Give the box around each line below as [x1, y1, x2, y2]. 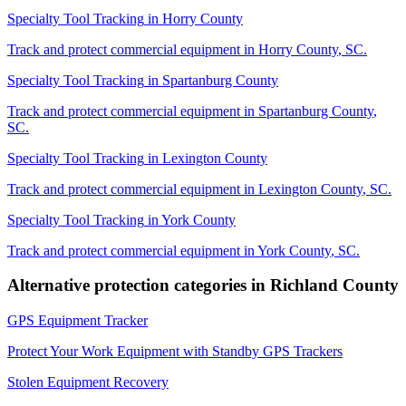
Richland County [270, 275, 399, 295]
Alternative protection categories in [7, 275, 270, 295]
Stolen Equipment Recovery [7, 374, 169, 391]
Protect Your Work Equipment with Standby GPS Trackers [7, 343, 343, 360]
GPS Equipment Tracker [7, 313, 148, 329]
